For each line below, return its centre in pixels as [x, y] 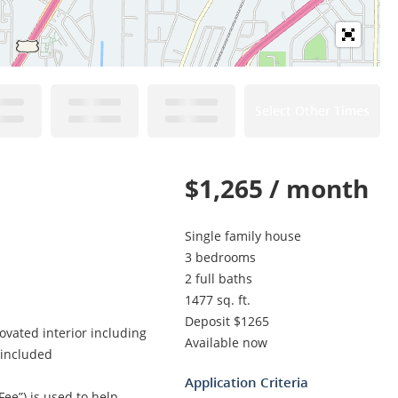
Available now [226, 342]
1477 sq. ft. [218, 300]
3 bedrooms [220, 257]
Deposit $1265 [227, 321]
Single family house [243, 236]
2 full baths [219, 279]
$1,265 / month [277, 188]
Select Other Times [312, 111]
